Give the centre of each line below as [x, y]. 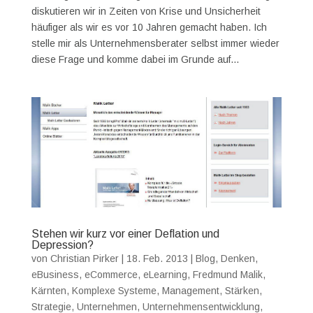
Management [190, 290]
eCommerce [111, 274]
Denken [238, 258]
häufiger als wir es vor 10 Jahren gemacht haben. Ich [149, 27]
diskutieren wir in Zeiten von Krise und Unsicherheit [146, 11]
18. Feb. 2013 [157, 258]
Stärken [242, 290]
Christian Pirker [84, 258]
